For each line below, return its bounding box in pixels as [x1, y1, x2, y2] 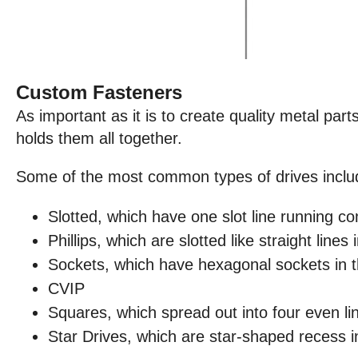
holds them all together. [16, 129, 182, 147]
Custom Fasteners [16, 81, 182, 103]
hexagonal [198, 255, 271, 273]
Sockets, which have [48, 255, 198, 273]
